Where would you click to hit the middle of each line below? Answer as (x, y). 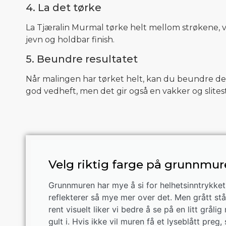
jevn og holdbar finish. (70, 39)
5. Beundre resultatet (82, 59)
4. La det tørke (64, 7)
